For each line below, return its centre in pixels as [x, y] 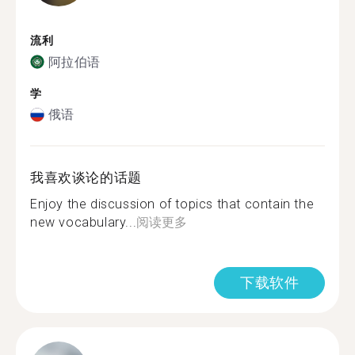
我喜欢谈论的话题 [86, 177]
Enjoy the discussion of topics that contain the [172, 204]
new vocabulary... [84, 222]
